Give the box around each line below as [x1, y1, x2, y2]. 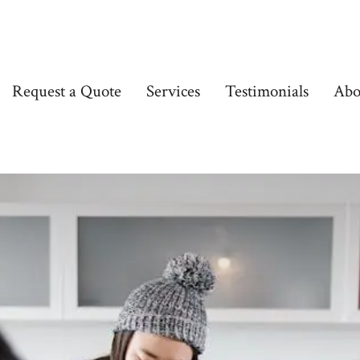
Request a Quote [12, 80, 122, 102]
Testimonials [225, 80, 309, 102]
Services [146, 80, 201, 102]
